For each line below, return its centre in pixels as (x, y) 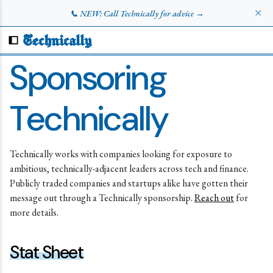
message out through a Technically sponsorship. (102, 198)
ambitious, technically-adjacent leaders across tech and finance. (129, 168)
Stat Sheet (47, 252)
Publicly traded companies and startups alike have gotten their (129, 183)
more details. (34, 212)
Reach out (214, 198)
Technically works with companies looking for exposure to (121, 154)
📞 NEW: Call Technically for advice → (136, 13)
